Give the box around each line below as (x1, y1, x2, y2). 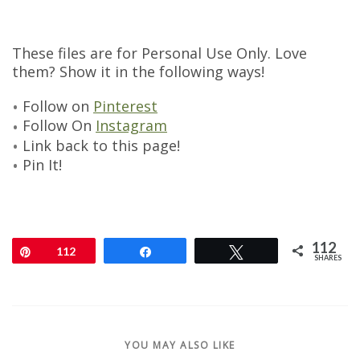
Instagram (96, 116, 167, 136)
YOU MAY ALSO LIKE (125, 337, 235, 352)
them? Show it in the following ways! (12, 62, 264, 82)
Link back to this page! (22, 135, 180, 155)
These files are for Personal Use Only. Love (12, 43, 307, 63)
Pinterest (93, 96, 157, 117)
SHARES (314, 252, 342, 262)
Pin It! (22, 154, 62, 174)
